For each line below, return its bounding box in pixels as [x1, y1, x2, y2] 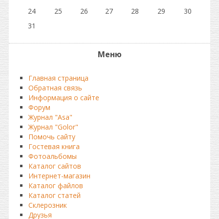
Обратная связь [28, 83, 82, 92]
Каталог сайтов [28, 161, 81, 171]
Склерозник [28, 200, 67, 210]
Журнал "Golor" [28, 122, 78, 131]
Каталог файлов [28, 181, 83, 190]
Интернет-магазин [28, 171, 90, 180]
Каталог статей [28, 191, 81, 200]
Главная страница [28, 73, 88, 83]
